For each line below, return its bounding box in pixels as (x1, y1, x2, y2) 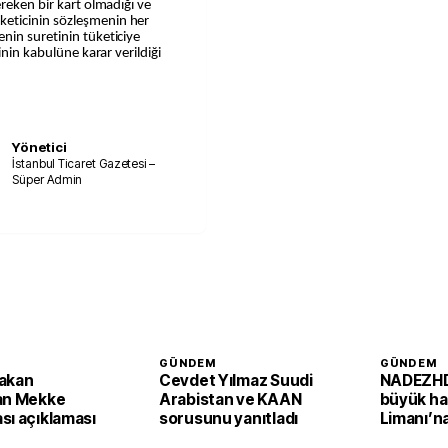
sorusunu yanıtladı (159, 409, 298, 429)
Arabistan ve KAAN (159, 390, 302, 410)
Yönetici (12, 138, 67, 155)
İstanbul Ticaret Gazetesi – (12, 155, 155, 171)
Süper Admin (12, 171, 83, 187)
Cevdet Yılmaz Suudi (159, 371, 313, 391)
